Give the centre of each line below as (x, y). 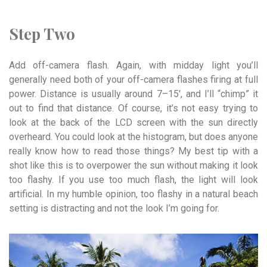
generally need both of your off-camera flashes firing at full (133, 80)
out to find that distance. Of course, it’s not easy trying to (133, 108)
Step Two (42, 34)
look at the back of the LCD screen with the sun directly (133, 123)
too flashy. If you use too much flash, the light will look (133, 180)
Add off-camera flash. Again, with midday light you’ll (133, 66)
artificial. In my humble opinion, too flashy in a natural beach (133, 194)
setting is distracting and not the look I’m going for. (114, 209)
